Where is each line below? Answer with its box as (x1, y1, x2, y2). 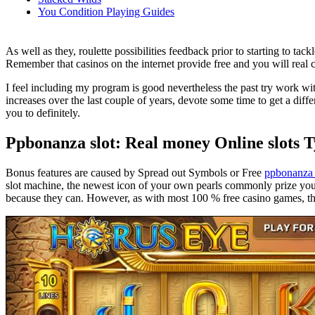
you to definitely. (6, 106, 80, 119)
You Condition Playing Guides (38, 5, 174, 18)
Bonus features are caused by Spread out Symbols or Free (6, 166, 264, 179)
